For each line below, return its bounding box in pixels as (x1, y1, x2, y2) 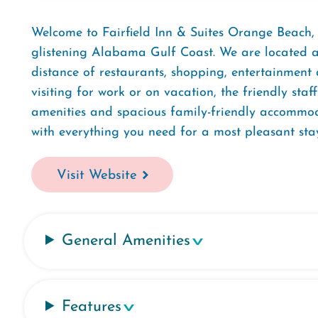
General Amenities (62, 233, 191, 249)
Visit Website (56, 168, 137, 182)
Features (62, 299, 122, 315)
